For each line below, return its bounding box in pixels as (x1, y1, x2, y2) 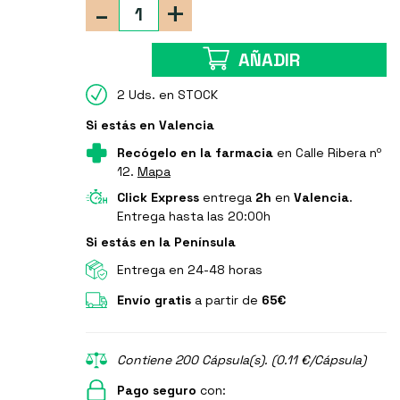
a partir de (190, 292, 262, 309)
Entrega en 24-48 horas (116, 262, 262, 279)
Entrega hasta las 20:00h (116, 208, 271, 225)
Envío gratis (116, 292, 191, 309)
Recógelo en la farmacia (116, 145, 273, 162)
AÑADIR (238, 48, 300, 72)
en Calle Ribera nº (272, 145, 381, 162)
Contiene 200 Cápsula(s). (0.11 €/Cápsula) (116, 352, 366, 369)
